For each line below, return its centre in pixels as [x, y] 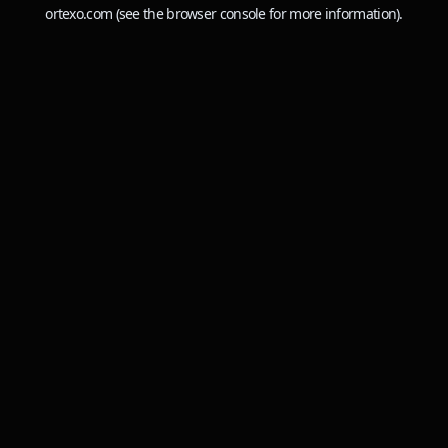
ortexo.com [79, 13]
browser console [216, 13]
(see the [137, 13]
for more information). [334, 13]
